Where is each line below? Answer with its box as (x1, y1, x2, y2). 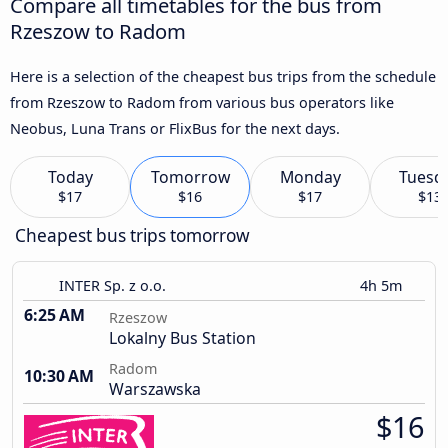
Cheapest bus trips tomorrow (15, 224, 250, 248)
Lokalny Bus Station (109, 327, 256, 350)
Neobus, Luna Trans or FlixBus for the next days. (10, 118, 340, 138)
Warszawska (109, 378, 201, 401)
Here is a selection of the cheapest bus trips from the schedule (10, 66, 436, 86)
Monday (279, 166, 341, 189)
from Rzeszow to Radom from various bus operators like (10, 92, 394, 112)
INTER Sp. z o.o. (59, 276, 166, 296)
